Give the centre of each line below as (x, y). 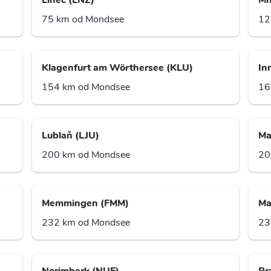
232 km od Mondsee (86, 223)
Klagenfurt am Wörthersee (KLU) (118, 68)
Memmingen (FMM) (86, 204)
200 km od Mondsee (86, 155)
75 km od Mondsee (83, 20)
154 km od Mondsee (86, 87)
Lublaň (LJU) (71, 136)
